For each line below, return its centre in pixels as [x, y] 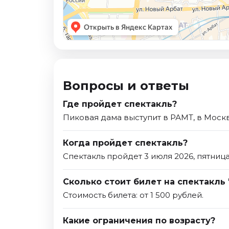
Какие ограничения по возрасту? [139, 221]
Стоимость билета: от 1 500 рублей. [133, 195]
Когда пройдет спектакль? [125, 143]
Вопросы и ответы [126, 86]
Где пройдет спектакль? [120, 104]
